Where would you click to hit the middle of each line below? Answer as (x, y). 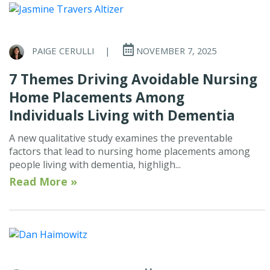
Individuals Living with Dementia (122, 115)
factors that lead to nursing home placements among (130, 151)
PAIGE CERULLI (63, 51)
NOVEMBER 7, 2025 (175, 51)
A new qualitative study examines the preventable (121, 138)
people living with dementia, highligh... (95, 164)
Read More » (43, 181)
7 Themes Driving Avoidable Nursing (133, 79)
